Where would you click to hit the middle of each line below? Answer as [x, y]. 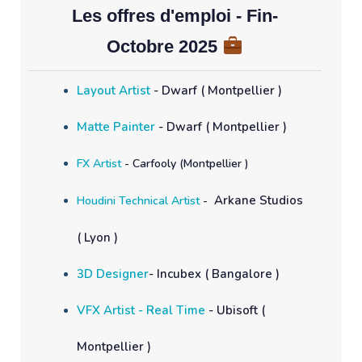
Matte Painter [116, 126]
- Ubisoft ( [235, 310]
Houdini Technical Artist [138, 200]
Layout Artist [114, 90]
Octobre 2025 [165, 46]
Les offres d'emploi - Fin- [175, 15]
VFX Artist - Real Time [141, 310]
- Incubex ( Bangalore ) [216, 274]
